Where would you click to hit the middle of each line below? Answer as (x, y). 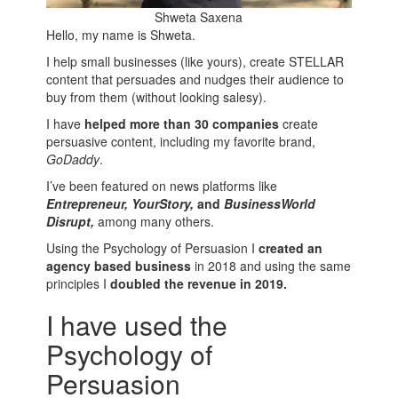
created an (291, 248)
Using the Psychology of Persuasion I (153, 248)
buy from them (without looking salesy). (157, 97)
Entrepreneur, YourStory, (122, 204)
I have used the (137, 325)
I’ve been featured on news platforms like (162, 186)
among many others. (156, 222)
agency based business (121, 266)
